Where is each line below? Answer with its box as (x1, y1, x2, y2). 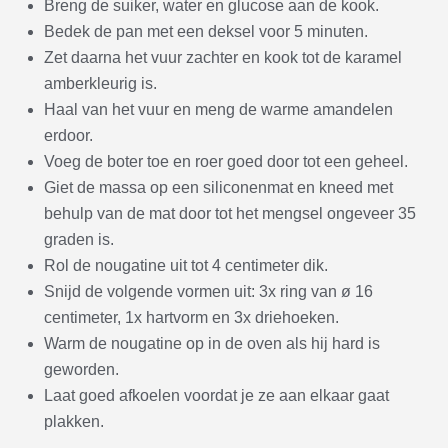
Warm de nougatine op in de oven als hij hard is (44, 335, 380, 352)
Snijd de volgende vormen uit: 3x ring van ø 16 (44, 283, 373, 300)
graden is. (44, 231, 114, 248)
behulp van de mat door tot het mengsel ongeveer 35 (44, 205, 416, 222)
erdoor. (44, 127, 93, 144)
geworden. (44, 361, 119, 378)
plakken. (44, 413, 104, 430)
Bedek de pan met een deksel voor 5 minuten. (44, 23, 368, 40)
